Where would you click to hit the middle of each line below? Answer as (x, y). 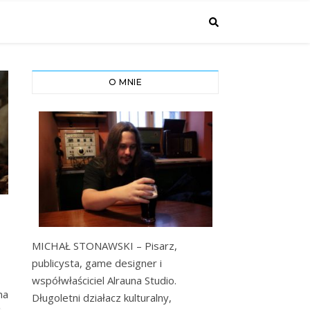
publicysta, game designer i (97, 263)
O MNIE (125, 82)
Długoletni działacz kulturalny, (102, 298)
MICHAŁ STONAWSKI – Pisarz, (104, 246)
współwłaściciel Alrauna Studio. (104, 281)
